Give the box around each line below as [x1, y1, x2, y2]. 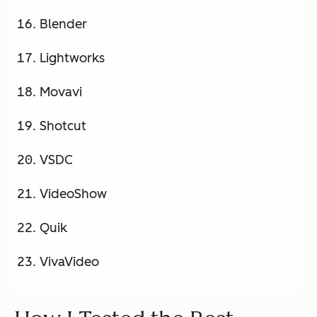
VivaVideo [40, 253, 99, 270]
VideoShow [40, 185, 107, 202]
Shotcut [40, 117, 86, 134]
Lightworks [40, 50, 105, 66]
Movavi [40, 83, 82, 100]
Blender [40, 16, 87, 32]
